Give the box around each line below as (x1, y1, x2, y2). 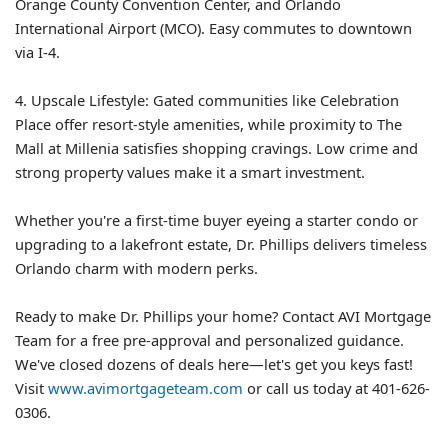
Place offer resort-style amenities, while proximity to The (15, 114, 402, 135)
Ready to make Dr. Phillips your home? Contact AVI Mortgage (15, 306, 431, 327)
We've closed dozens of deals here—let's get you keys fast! (15, 354, 413, 375)
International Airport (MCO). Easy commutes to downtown (15, 18, 412, 39)
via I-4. (15, 42, 60, 63)
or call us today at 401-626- (243, 378, 430, 399)
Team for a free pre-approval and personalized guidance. (15, 330, 404, 351)
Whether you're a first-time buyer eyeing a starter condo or (15, 210, 418, 231)
